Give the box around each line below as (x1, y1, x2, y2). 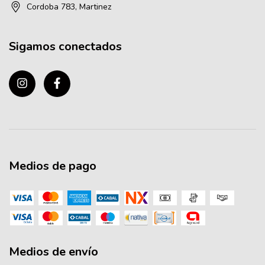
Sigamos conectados (9, 38, 122, 54)
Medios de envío (9, 244, 98, 260)
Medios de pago (9, 157, 96, 174)
